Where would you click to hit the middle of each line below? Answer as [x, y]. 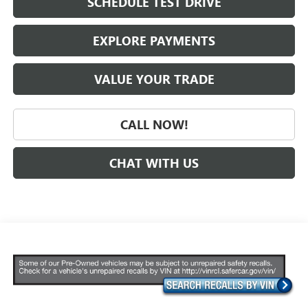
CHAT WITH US [154, 163]
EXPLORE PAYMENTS [154, 40]
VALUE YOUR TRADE [154, 79]
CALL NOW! [154, 124]
